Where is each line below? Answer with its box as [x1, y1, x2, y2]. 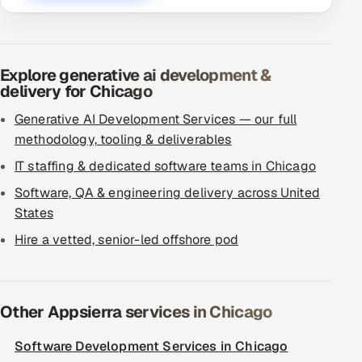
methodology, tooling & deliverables [15, 131, 232, 148]
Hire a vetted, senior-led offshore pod [15, 231, 239, 248]
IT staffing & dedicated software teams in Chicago [15, 158, 316, 175]
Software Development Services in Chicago [15, 338, 288, 355]
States [15, 204, 53, 221]
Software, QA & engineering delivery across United [15, 184, 320, 201]
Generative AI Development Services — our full [15, 111, 297, 128]
